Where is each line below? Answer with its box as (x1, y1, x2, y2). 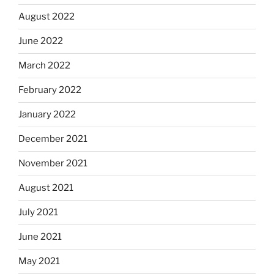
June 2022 (18, 35, 63, 47)
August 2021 (18, 182, 73, 194)
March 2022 (18, 60, 70, 72)
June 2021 (18, 231, 62, 243)
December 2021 (18, 133, 87, 145)
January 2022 (18, 109, 76, 120)
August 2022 (18, 11, 75, 23)
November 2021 (18, 158, 87, 169)
